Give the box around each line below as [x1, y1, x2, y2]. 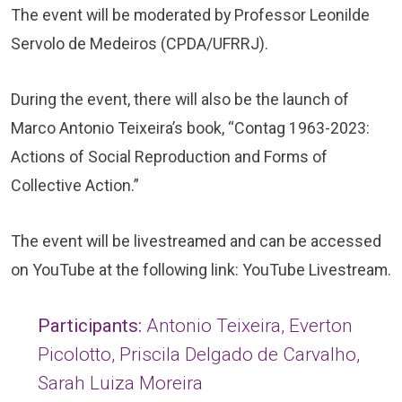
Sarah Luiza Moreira [38, 372, 203, 394]
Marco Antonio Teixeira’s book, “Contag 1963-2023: [11, 118, 370, 137]
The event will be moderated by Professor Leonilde [11, 5, 370, 24]
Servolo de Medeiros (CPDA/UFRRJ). [11, 34, 268, 53]
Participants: [38, 315, 146, 336]
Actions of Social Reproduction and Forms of [11, 147, 328, 166]
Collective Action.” [11, 176, 139, 195]
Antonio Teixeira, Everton [146, 315, 353, 336]
